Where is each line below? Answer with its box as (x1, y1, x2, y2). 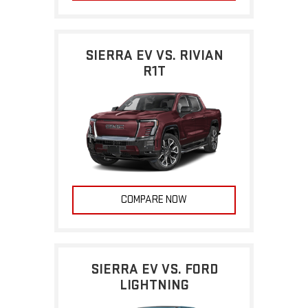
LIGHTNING (119, 276, 189, 294)
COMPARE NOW (121, 192, 187, 206)
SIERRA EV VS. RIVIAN (85, 47, 223, 65)
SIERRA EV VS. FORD (90, 260, 218, 278)
